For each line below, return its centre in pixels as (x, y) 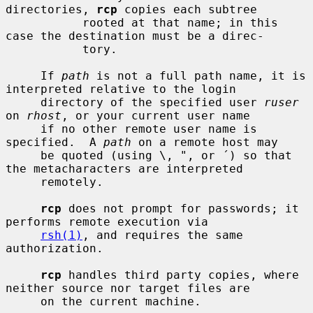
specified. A (54, 142)
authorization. (54, 248)
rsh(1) (61, 235)
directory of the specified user (152, 102)
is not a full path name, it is (198, 75)
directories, (51, 9)
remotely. (23, 182)
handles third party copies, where (180, 275)
